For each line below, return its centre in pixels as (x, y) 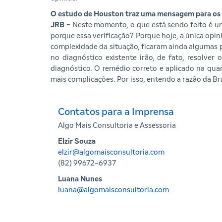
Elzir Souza (77, 141)
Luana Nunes (80, 179)
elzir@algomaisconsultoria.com (111, 152)
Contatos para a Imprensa (116, 112)
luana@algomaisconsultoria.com (113, 190)
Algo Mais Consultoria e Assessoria (117, 126)
